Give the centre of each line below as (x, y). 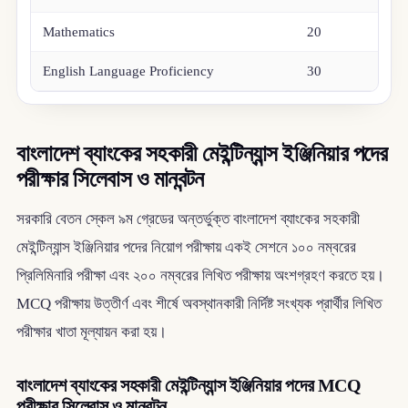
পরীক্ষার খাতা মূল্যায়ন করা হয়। (91, 331)
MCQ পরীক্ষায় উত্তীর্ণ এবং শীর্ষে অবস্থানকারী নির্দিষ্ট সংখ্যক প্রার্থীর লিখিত (199, 303)
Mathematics (79, 31)
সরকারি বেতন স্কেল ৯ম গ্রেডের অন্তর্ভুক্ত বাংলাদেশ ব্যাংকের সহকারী (188, 219)
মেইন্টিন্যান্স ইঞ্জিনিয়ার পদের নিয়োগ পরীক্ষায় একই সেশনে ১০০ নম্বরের (186, 247)
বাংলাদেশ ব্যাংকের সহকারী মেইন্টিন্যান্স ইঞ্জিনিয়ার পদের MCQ (189, 385)
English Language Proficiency (129, 71)
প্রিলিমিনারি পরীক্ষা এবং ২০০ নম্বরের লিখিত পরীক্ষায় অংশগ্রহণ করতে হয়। (200, 275)
